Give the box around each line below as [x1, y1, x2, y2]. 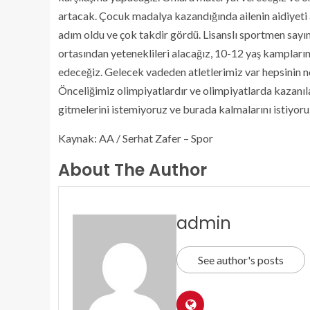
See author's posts [198, 253, 284, 266]
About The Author [58, 158, 207, 181]
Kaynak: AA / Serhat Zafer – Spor [58, 131, 213, 145]
